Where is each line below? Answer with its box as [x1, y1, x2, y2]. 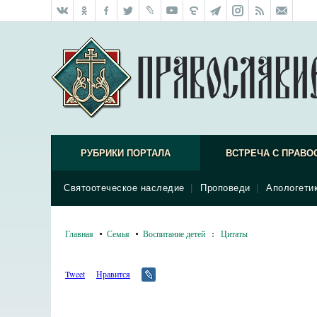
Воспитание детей [143, 228, 205, 239]
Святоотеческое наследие [64, 183, 185, 193]
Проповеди [200, 183, 250, 193]
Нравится [96, 268, 130, 279]
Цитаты [221, 228, 248, 239]
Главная [65, 228, 93, 239]
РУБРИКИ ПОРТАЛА [80, 148, 171, 158]
